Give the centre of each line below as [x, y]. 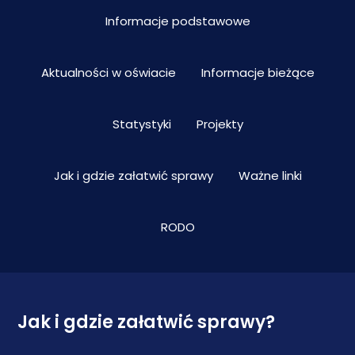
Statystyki [141, 124]
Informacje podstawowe [177, 21]
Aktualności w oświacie [108, 73]
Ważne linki [270, 176]
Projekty [219, 124]
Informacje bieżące [258, 73]
